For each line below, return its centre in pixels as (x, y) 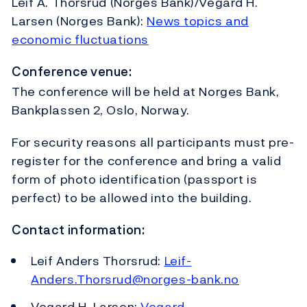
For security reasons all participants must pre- (153, 142)
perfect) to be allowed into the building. (132, 197)
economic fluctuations (80, 39)
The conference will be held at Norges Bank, (146, 91)
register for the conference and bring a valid (147, 160)
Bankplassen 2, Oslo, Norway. (101, 110)
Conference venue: (72, 71)
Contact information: (78, 230)
